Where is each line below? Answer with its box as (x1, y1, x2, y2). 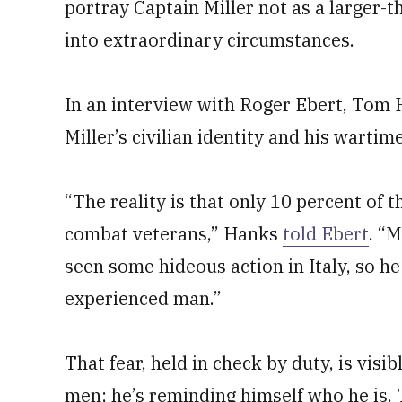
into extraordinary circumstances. (65, 28, 354, 52)
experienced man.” (65, 286, 222, 310)
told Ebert (283, 222, 369, 246)
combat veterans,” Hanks (65, 222, 283, 246)
